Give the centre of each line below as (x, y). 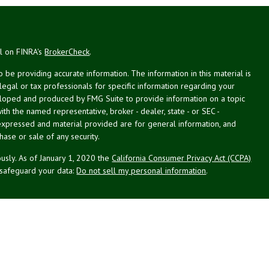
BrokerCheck (67, 51)
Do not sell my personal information (141, 170)
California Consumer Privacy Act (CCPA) (182, 158)
